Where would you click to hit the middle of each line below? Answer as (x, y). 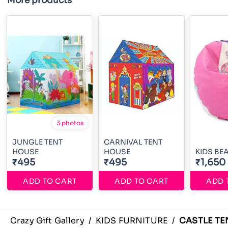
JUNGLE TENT (37, 142)
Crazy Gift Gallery (47, 220)
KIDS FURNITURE (132, 220)
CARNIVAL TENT (133, 142)
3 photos (70, 123)
